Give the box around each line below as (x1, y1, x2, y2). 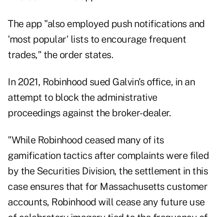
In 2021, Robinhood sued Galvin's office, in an (8, 76, 195, 88)
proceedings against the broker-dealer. (8, 107, 170, 119)
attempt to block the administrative (8, 92, 157, 104)
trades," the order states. (8, 49, 113, 61)
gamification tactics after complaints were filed (8, 150, 209, 162)
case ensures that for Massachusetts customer (8, 181, 207, 193)
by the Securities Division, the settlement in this (8, 165, 208, 177)
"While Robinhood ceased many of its (8, 134, 164, 146)
